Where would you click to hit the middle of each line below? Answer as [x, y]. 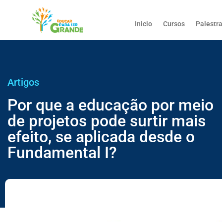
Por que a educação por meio [111, 105]
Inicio [144, 24]
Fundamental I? [62, 153]
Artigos [23, 82]
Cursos [174, 24]
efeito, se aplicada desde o [101, 137]
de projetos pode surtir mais [107, 121]
